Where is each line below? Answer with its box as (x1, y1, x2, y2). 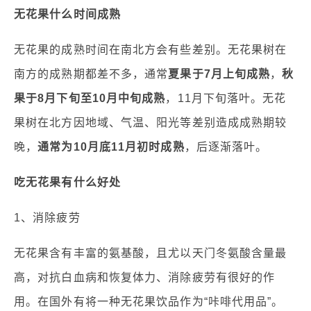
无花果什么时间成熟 (14, 8, 121, 20)
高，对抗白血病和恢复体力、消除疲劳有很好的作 (14, 271, 276, 283)
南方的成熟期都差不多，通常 (14, 68, 169, 80)
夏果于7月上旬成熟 (168, 68, 271, 80)
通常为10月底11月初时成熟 (37, 141, 185, 153)
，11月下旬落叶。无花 (165, 92, 287, 104)
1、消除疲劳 (14, 212, 81, 224)
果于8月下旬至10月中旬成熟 (14, 92, 166, 104)
